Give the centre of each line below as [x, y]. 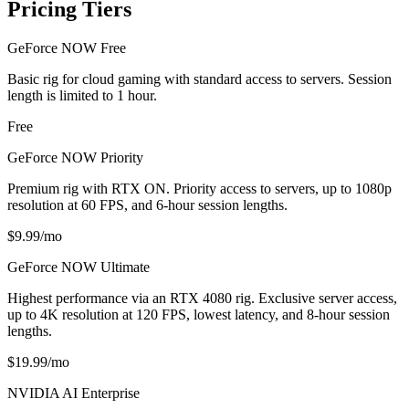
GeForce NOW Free [67, 48]
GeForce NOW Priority [75, 158]
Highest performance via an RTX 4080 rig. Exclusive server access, [202, 299]
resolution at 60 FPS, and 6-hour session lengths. [147, 205]
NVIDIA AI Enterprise [73, 393]
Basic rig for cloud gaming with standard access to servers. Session [199, 79]
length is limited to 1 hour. [82, 96]
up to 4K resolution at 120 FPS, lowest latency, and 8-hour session [199, 315]
